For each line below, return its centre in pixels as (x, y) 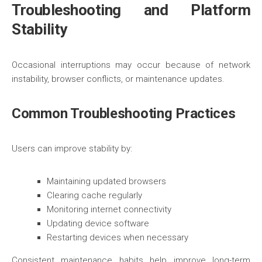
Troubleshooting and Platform (131, 10)
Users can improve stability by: (72, 149)
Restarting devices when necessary (118, 237)
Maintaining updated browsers (106, 181)
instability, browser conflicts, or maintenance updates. (118, 79)
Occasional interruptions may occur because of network (131, 65)
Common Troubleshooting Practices (124, 113)
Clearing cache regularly (94, 195)
